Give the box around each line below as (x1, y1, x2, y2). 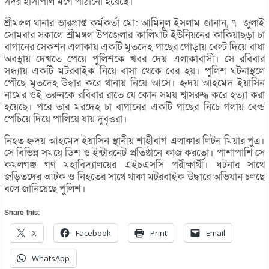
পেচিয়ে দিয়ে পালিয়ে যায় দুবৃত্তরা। (4, 112, 127, 127)
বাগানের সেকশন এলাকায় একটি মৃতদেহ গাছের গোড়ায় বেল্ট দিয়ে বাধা (4, 40, 265, 55)
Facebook (75, 228, 111, 239)
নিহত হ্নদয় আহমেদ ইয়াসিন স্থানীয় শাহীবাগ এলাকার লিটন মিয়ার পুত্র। (4, 134, 265, 148)
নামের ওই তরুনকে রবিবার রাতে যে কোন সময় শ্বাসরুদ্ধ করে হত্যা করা (4, 88, 265, 103)
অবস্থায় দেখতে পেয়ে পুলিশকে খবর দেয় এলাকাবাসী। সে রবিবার (4, 52, 265, 67)
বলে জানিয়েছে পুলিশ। (4, 182, 86, 196)
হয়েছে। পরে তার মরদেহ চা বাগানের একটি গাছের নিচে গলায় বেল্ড (4, 100, 265, 115)
